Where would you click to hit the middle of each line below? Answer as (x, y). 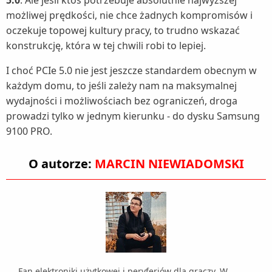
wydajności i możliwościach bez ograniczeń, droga (122, 101)
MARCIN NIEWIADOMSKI (169, 164)
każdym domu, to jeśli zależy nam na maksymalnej (121, 86)
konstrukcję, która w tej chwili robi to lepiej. (107, 46)
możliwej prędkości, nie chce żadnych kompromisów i (129, 15)
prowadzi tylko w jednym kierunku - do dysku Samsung (133, 116)
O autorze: (61, 164)
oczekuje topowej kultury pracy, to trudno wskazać (123, 31)
